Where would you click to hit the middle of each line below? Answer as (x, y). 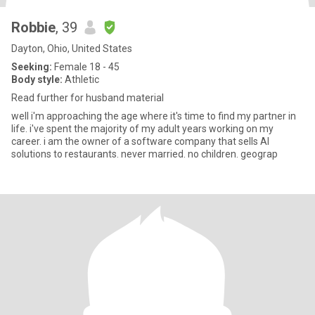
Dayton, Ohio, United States (72, 49)
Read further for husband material (88, 98)
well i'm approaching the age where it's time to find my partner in (154, 116)
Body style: (37, 79)
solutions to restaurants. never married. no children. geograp (144, 154)
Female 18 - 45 (86, 67)
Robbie (33, 27)
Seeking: (32, 67)
